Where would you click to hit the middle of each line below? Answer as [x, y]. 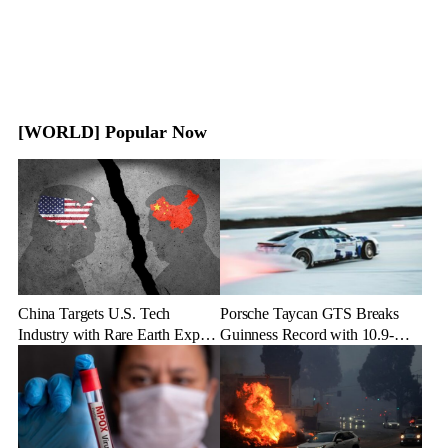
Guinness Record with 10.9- [307, 334]
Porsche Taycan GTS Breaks [309, 313]
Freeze [39, 355]
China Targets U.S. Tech [94, 313]
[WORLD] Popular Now [112, 131]
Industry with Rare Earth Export [117, 334]
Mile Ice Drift [262, 355]
